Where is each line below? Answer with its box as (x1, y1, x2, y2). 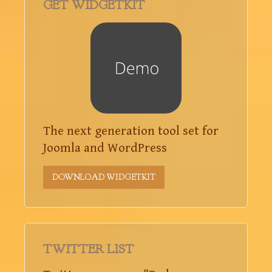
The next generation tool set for (43, 123, 219, 138)
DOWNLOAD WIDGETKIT (52, 171, 155, 182)
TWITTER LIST (43, 240, 134, 257)
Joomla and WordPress (43, 140, 167, 155)
